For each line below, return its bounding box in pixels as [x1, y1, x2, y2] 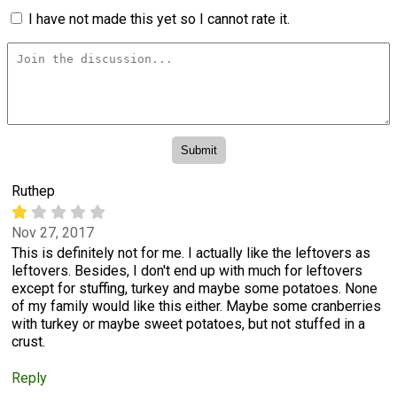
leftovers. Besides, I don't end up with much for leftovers [12, 262, 362, 280]
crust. [12, 333, 45, 351]
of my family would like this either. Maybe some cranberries [12, 298, 381, 315]
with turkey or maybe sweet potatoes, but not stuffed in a [12, 315, 365, 333]
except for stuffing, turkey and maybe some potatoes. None [12, 280, 378, 298]
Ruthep [12, 183, 55, 200]
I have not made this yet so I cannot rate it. [28, 10, 290, 27]
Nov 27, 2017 [12, 223, 94, 241]
